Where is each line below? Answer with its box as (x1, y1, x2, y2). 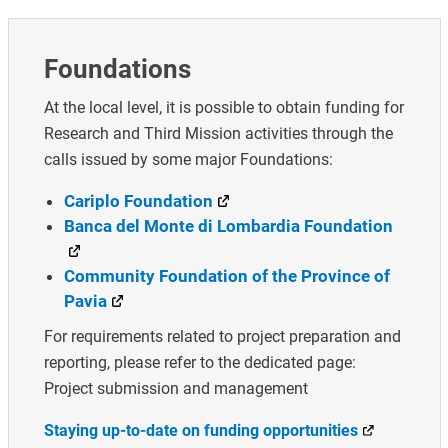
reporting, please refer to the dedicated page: (43, 352, 356, 372)
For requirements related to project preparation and (43, 326, 401, 346)
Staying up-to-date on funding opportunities (43, 420, 358, 440)
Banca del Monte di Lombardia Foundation (63, 215, 393, 236)
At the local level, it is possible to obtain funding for (43, 97, 404, 117)
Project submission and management (43, 378, 308, 398)
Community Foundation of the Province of (63, 265, 390, 286)
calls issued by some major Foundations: (43, 149, 333, 169)
